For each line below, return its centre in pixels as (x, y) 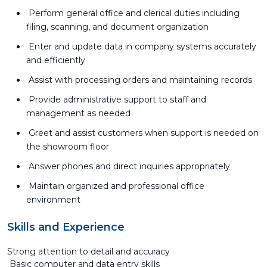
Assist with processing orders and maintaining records (140, 80)
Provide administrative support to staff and (116, 100)
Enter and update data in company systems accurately (141, 46)
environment (53, 200)
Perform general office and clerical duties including (133, 13)
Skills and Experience (66, 227)
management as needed (80, 113)
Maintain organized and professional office (115, 186)
